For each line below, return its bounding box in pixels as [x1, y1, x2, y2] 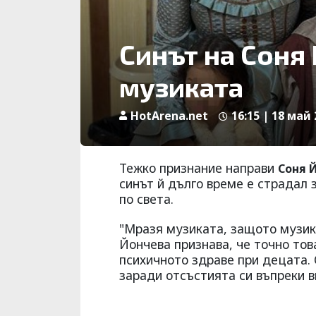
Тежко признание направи [119, 159, 278, 177]
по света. [119, 190, 174, 208]
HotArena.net [130, 108, 208, 124]
